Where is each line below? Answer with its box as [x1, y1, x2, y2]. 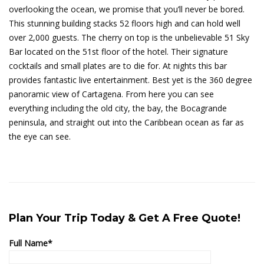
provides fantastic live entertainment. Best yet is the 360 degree [9, 74, 252, 86]
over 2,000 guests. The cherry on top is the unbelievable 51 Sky [9, 32, 249, 44]
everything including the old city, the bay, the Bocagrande [9, 103, 227, 114]
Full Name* [9, 237, 52, 249]
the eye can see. [9, 131, 73, 143]
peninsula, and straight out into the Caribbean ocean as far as [9, 117, 244, 128]
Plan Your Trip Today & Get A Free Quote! [9, 212, 240, 225]
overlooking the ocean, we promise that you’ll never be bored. [9, 4, 245, 15]
